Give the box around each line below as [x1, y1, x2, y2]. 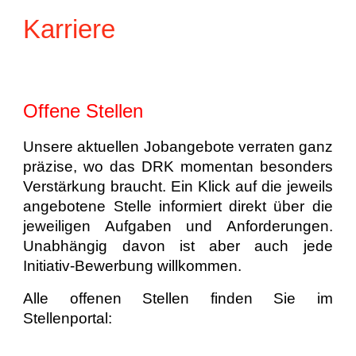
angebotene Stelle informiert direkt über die [23, 198, 333, 215]
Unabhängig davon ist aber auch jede [23, 238, 333, 254]
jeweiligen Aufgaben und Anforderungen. [23, 218, 333, 234]
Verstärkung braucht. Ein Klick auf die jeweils [23, 178, 333, 195]
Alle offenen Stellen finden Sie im [23, 290, 333, 307]
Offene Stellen [23, 100, 144, 122]
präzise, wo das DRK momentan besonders [23, 158, 333, 175]
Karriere [23, 14, 116, 44]
